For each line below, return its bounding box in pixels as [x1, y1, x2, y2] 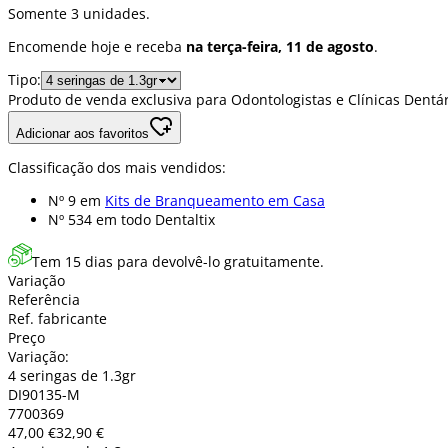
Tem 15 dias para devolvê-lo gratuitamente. [32, 252, 324, 272]
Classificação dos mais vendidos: [8, 158, 226, 178]
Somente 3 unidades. [8, 4, 150, 24]
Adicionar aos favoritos [16, 126, 149, 142]
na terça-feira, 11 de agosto [186, 37, 374, 57]
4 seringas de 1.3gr [8, 366, 136, 386]
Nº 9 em [48, 191, 105, 211]
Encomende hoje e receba [8, 37, 186, 57]
